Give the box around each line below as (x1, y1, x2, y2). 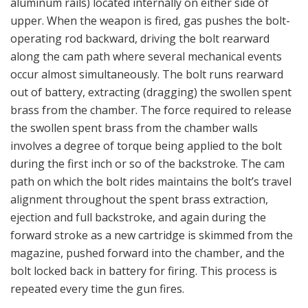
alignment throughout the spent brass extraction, (10, 192, 268, 208)
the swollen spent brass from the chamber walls (10, 120, 258, 136)
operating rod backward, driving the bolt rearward (10, 31, 269, 47)
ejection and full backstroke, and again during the (10, 210, 266, 225)
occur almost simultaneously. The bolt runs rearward (10, 67, 283, 82)
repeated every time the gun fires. (10, 281, 184, 297)
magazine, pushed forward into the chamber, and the (10, 245, 285, 261)
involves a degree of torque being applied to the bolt (10, 138, 282, 154)
